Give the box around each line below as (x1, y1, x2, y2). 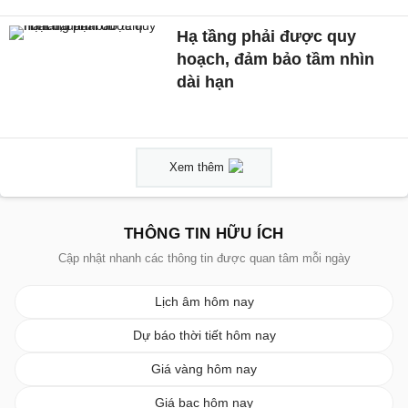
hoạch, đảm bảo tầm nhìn (177, 50, 375, 69)
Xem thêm (169, 159, 224, 174)
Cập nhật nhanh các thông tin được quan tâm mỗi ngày (57, 250, 351, 265)
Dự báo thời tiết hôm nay (132, 327, 276, 342)
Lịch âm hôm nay (154, 293, 254, 309)
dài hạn (177, 73, 235, 92)
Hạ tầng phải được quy (177, 27, 357, 46)
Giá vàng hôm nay (151, 361, 257, 376)
